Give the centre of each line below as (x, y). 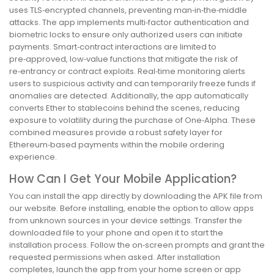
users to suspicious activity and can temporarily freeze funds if (132, 83)
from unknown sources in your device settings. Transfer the (126, 221)
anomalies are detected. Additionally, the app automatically (129, 95)
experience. (33, 157)
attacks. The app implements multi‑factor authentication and (129, 22)
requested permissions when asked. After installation (115, 257)
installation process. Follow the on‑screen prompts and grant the (137, 245)
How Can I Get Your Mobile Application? (123, 179)
